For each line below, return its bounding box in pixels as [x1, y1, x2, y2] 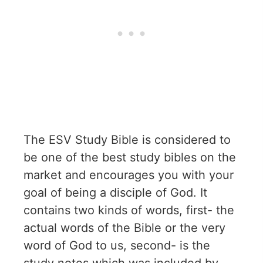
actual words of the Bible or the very [23, 221, 225, 235]
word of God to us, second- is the [23, 238, 210, 253]
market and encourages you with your [23, 168, 234, 183]
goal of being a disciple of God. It [23, 186, 207, 200]
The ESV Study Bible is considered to [23, 133, 231, 147]
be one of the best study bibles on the [23, 150, 236, 165]
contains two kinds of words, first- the [23, 203, 234, 218]
